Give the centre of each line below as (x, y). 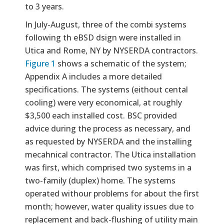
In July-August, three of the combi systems (106, 24)
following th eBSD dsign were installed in (103, 37)
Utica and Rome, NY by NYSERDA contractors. (111, 50)
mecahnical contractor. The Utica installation (110, 154)
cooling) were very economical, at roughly (103, 102)
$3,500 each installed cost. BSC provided (101, 115)
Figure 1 (40, 63)
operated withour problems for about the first (112, 193)
